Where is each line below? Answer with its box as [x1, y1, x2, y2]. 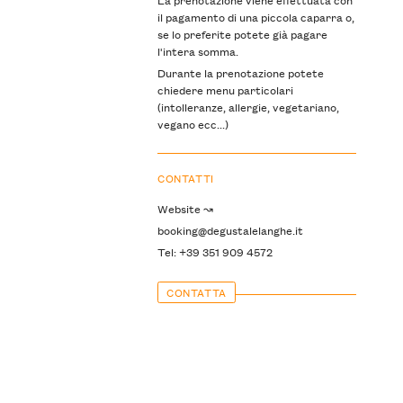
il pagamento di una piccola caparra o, [157, 8, 354, 26]
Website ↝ [157, 199, 213, 217]
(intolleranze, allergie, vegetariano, [157, 98, 339, 116]
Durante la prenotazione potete [157, 64, 324, 82]
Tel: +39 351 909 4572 [157, 242, 273, 260]
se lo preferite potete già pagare [157, 25, 327, 43]
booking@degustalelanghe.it [157, 220, 303, 238]
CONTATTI [157, 169, 214, 187]
